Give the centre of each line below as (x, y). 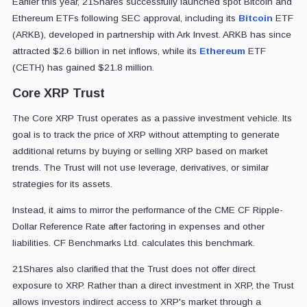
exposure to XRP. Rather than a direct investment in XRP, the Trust (153, 285)
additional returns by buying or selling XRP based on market (140, 151)
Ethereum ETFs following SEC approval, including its (125, 18)
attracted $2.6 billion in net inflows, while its (106, 51)
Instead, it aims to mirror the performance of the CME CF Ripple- (147, 210)
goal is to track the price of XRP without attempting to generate (146, 134)
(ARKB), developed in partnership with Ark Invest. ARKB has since (151, 34)
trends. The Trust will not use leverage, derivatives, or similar (140, 167)
